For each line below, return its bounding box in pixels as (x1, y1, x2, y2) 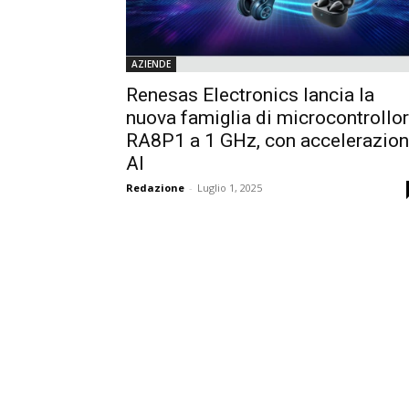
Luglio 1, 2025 (197, 180, 262, 194)
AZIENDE (131, 57, 171, 70)
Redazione (126, 180, 184, 194)
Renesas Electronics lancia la (126, 83, 374, 106)
